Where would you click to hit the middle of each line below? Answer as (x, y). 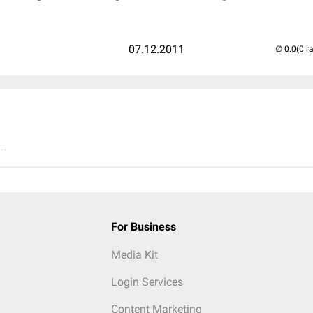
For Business (143, 227)
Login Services (147, 282)
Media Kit (134, 255)
